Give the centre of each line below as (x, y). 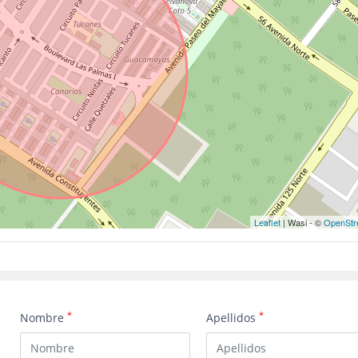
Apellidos (233, 318)
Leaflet (267, 222)
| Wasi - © (302, 222)
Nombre (44, 318)
